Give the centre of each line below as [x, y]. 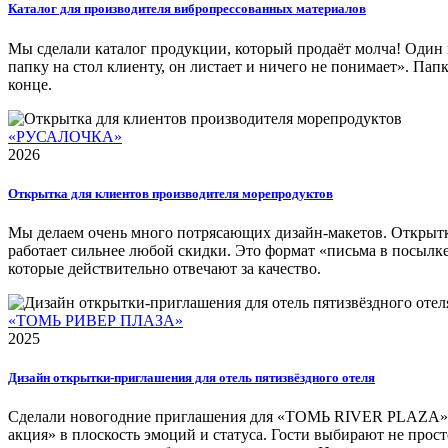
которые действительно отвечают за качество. [164, 268]
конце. [30, 84]
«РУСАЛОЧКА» [65, 136]
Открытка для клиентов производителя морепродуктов [170, 193]
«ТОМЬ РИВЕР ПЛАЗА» [95, 320]
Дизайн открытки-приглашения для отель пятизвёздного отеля [191, 378]
